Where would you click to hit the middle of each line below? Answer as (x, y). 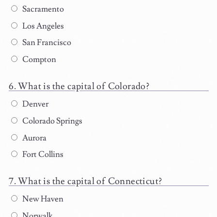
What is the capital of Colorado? (84, 86)
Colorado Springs (51, 121)
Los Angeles (42, 26)
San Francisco (46, 43)
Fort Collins (42, 155)
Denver (34, 104)
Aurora (33, 138)
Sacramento (42, 9)
